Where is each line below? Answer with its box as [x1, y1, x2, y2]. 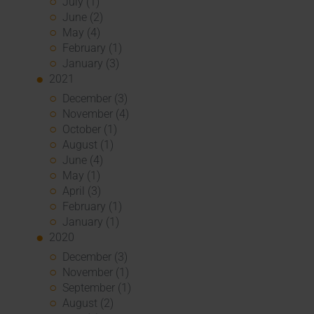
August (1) [62, 137, 114, 151]
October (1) [62, 122, 118, 136]
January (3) [62, 56, 120, 70]
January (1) [62, 214, 120, 228]
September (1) [62, 281, 132, 295]
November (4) [62, 107, 130, 121]
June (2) [62, 10, 104, 24]
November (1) [62, 266, 130, 280]
